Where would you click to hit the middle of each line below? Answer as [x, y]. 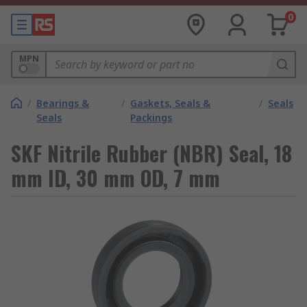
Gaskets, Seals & [171, 103]
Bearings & [63, 103]
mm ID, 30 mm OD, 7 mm [115, 178]
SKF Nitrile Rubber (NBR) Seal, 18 [151, 153]
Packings [151, 118]
